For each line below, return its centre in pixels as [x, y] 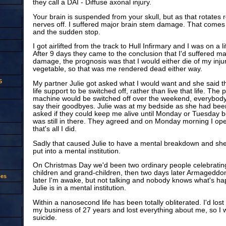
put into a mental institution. [76, 151]
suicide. [45, 217]
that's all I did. [54, 129]
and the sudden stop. [66, 32]
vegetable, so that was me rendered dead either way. [117, 69]
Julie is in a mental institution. [79, 188]
